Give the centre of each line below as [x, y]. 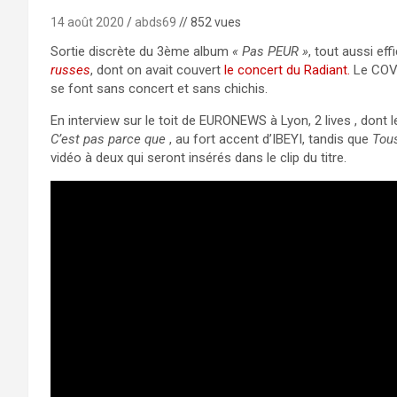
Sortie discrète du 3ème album [141, 51]
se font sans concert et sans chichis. [159, 88]
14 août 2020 [87, 22]
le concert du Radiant [286, 70]
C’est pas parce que [108, 139]
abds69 [156, 22]
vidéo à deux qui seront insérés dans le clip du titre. [198, 157]
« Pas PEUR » [270, 51]
